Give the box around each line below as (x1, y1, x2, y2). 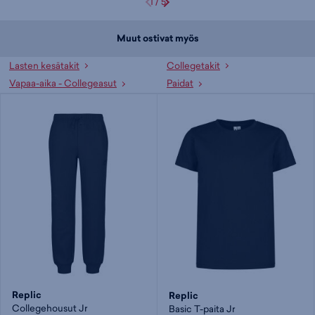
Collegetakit (167, 58, 220, 72)
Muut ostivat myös (116, 31, 199, 45)
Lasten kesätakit (9, 58, 79, 72)
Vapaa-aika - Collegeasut (9, 77, 117, 90)
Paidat (167, 77, 193, 90)
